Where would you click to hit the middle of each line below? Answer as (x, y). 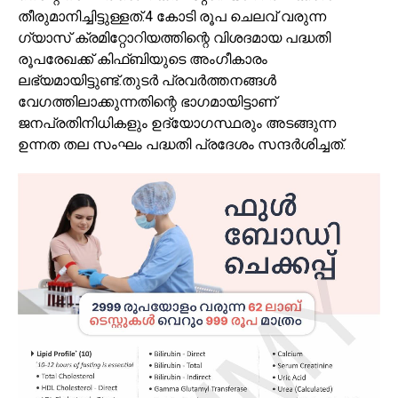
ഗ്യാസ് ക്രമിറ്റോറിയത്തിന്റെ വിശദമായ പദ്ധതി (174, 37)
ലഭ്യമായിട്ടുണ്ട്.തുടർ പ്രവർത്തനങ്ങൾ (147, 80)
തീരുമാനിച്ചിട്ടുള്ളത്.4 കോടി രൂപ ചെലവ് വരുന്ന (172, 16)
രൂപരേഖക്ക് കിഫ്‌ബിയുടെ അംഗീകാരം (143, 59)
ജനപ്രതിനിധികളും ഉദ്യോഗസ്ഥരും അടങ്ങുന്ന (177, 123)
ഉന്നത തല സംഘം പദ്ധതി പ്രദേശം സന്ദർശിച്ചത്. (182, 144)
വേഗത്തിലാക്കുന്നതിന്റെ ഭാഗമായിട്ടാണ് (147, 101)
